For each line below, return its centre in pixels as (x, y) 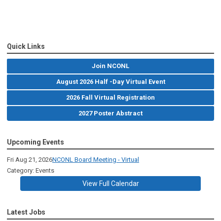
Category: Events (31, 171)
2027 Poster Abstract (110, 113)
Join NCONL (110, 66)
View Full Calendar (110, 184)
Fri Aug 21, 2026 (30, 160)
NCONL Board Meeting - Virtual (96, 160)
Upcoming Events (36, 142)
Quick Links (26, 47)
